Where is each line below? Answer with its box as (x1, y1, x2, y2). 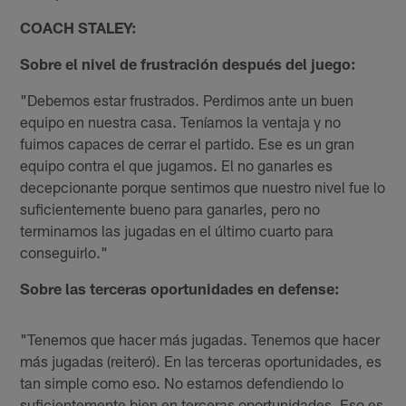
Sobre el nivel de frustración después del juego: (20, 53, 357, 72)
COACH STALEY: (20, 17, 138, 36)
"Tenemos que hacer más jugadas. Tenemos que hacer (20, 329, 381, 348)
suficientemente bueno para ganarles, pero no (20, 198, 321, 217)
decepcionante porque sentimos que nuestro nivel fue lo (20, 177, 386, 196)
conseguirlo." (20, 242, 109, 261)
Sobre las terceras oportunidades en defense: (20, 278, 341, 297)
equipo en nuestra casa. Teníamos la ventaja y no (20, 111, 342, 130)
